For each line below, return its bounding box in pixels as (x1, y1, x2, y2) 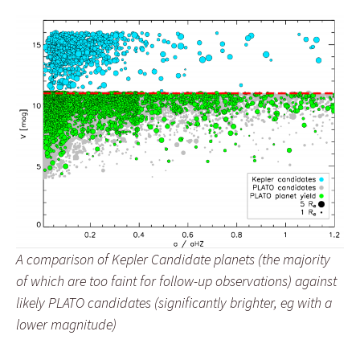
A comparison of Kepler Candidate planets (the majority (16, 249, 330, 268)
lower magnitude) (16, 314, 117, 333)
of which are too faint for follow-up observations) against (16, 271, 337, 290)
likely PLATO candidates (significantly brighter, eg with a (16, 292, 332, 312)
